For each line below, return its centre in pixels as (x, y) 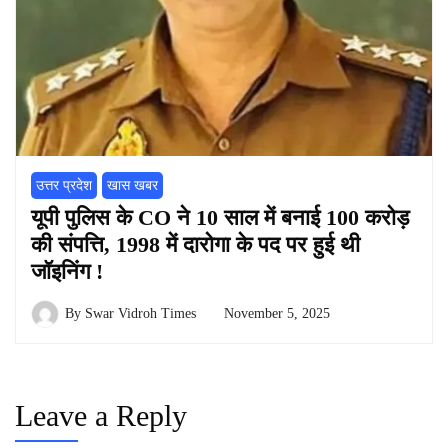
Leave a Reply (101, 415)
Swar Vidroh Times (140, 313)
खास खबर (132, 185)
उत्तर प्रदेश (64, 185)
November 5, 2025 (277, 313)
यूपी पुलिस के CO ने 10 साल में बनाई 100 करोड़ (220, 217)
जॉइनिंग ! (67, 271)
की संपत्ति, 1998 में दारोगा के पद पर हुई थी (195, 244)
